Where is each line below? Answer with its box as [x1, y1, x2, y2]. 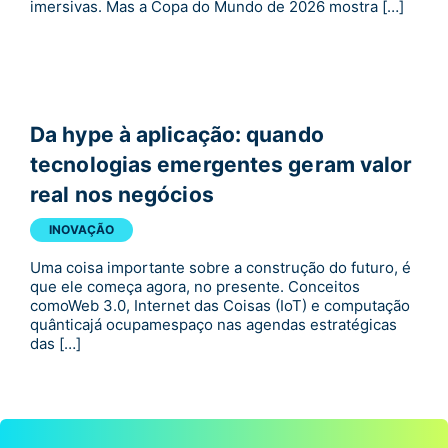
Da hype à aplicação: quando [30, 121, 324, 147]
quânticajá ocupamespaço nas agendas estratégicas [30, 314, 397, 334]
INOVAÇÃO [49, 221, 114, 237]
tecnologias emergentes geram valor [30, 151, 413, 177]
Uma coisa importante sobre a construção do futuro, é [30, 257, 411, 277]
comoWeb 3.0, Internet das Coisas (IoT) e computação [30, 295, 410, 315]
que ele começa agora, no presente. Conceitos [30, 276, 360, 296]
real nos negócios [30, 181, 214, 207]
